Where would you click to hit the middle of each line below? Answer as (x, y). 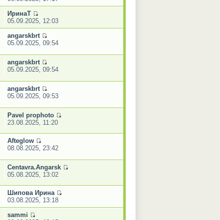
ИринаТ (19, 13)
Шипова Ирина (31, 192)
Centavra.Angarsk (34, 167)
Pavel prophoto (30, 115)
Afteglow (20, 140)
